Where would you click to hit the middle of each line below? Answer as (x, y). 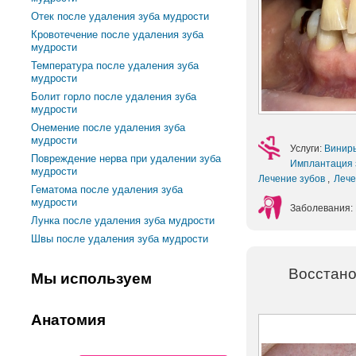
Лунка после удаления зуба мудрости (123, 221)
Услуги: (307, 148)
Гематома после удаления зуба (107, 190)
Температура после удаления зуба (115, 66)
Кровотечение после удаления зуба (118, 35)
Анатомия (69, 320)
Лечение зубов (293, 178)
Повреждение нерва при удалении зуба (126, 159)
